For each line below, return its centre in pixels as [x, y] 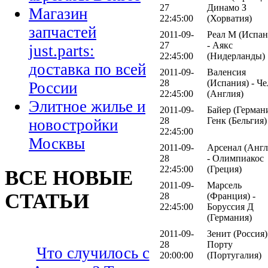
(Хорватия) [229, 18]
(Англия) [225, 93]
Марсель [224, 185]
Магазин [58, 14]
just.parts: [62, 51]
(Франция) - [231, 196]
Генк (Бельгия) [237, 120]
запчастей [63, 33]
